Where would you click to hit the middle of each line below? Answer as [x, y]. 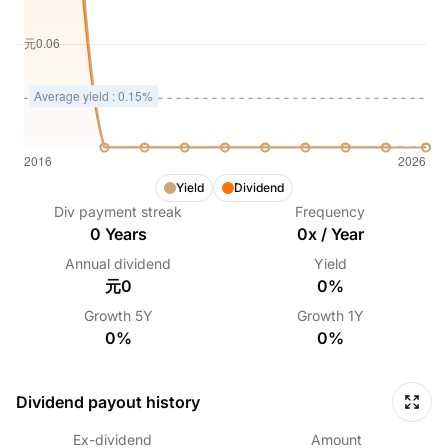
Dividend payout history [108, 402]
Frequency [330, 211]
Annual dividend [118, 263]
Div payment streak [118, 211]
